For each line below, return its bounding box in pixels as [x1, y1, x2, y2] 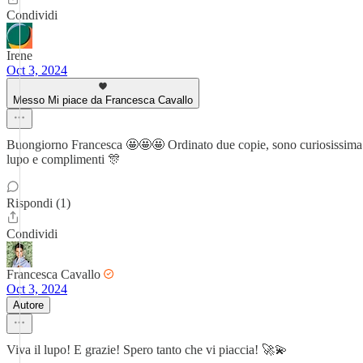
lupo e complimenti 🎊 [6, 152, 121, 166]
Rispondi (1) [6, 196, 70, 210]
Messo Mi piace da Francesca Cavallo [13, 94, 193, 106]
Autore [13, 299, 44, 311]
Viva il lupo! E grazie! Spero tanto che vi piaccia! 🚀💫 [6, 343, 288, 357]
